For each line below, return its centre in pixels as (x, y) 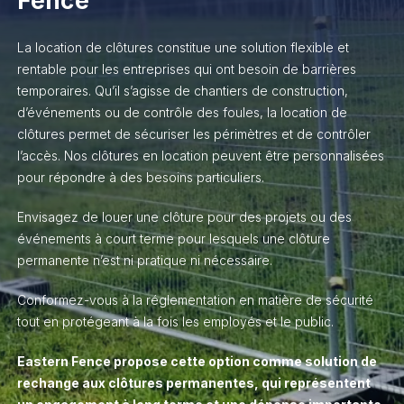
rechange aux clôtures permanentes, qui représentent (193, 383)
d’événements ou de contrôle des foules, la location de (182, 112)
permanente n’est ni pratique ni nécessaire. (144, 260)
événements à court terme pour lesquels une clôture (173, 239)
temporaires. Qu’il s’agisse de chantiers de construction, (182, 91)
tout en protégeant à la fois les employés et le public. (177, 321)
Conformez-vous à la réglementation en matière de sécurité (195, 300)
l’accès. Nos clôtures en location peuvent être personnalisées (200, 156)
